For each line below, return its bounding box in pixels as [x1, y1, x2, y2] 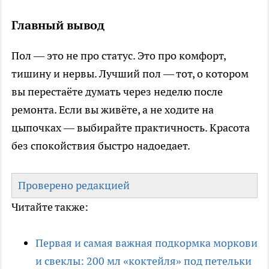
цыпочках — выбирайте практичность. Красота [11, 121, 250, 135]
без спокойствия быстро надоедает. [11, 139, 190, 153]
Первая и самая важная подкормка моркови [35, 236, 258, 250]
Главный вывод [11, 17, 104, 34]
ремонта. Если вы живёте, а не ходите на [11, 103, 214, 117]
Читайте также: [11, 200, 88, 214]
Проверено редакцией [18, 178, 130, 193]
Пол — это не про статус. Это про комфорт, [11, 49, 226, 63]
